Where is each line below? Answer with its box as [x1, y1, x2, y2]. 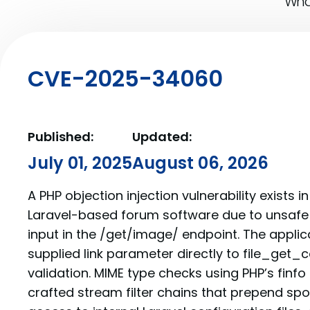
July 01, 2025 [28, 152, 132, 174]
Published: [28, 128, 93, 145]
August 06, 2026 [132, 152, 268, 174]
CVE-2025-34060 [28, 63, 223, 94]
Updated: [132, 128, 192, 145]
